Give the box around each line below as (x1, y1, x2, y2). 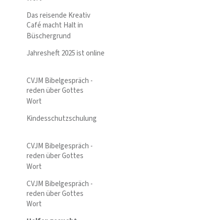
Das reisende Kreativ (27, 10, 90, 21)
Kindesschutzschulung (27, 113, 97, 124)
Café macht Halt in (27, 20, 83, 31)
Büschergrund (27, 30, 72, 41)
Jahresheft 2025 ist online (27, 48, 105, 58)
